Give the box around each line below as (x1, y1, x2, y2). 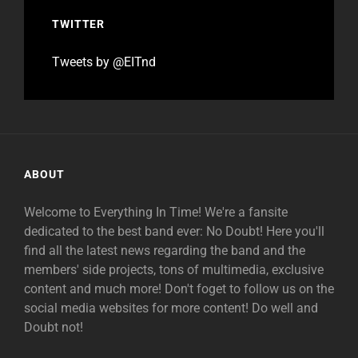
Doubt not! (24, 320, 83, 336)
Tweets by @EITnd (52, 54, 156, 70)
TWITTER (52, 18, 105, 31)
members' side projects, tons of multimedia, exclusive (24, 262, 324, 278)
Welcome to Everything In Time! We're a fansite (24, 205, 288, 221)
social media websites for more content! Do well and (24, 300, 318, 316)
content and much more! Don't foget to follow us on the (24, 281, 334, 297)
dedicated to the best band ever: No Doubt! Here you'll (24, 224, 324, 240)
